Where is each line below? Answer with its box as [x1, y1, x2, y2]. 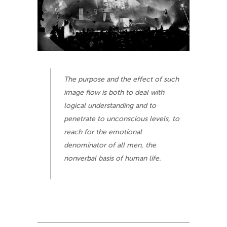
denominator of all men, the [64, 141, 156, 149]
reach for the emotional [64, 128, 142, 136]
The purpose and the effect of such [64, 75, 179, 84]
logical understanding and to [64, 102, 156, 110]
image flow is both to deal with [64, 89, 164, 97]
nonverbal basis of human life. [64, 155, 161, 163]
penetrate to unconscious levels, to [64, 115, 179, 123]
